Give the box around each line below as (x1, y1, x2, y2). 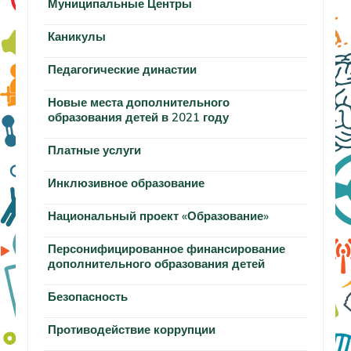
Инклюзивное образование (48, 175, 204, 190)
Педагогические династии (48, 61, 197, 77)
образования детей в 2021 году (48, 109, 229, 125)
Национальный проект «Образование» (48, 208, 269, 223)
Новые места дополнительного (48, 94, 230, 110)
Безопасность (48, 288, 128, 304)
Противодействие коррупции (48, 321, 215, 337)
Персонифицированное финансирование (48, 241, 285, 256)
